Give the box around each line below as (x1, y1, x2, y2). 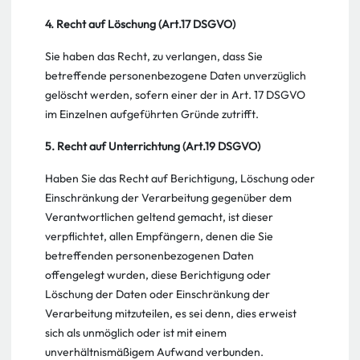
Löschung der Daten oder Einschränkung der (45, 287, 270, 301)
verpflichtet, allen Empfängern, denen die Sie (45, 229, 273, 243)
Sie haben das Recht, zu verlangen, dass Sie (45, 49, 263, 63)
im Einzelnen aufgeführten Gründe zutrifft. (45, 107, 259, 121)
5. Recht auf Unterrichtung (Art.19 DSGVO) (45, 139, 260, 153)
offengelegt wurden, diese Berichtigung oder (45, 268, 271, 282)
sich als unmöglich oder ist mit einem (45, 325, 227, 340)
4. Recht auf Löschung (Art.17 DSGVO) (45, 17, 235, 31)
